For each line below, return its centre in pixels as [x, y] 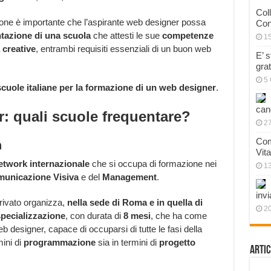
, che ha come [178, 216]
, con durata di [94, 216]
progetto [176, 243]
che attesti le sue [125, 36]
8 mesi [137, 216]
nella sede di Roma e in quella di [135, 203]
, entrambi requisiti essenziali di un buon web [123, 49]
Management [129, 177]
